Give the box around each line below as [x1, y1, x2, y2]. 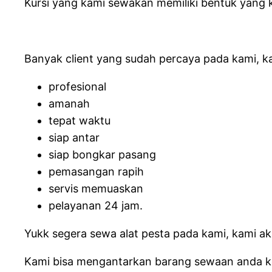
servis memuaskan [49, 182, 143, 195]
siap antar [49, 131, 100, 144]
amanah [49, 97, 90, 110]
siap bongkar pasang [49, 148, 156, 161]
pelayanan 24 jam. [49, 199, 143, 212]
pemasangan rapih [49, 165, 144, 178]
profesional [49, 80, 106, 93]
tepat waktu [49, 114, 110, 127]
